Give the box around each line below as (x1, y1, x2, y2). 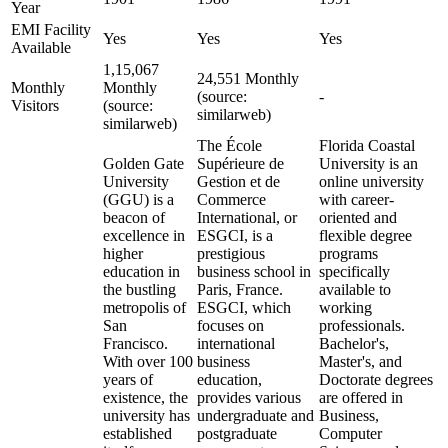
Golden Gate (103, 155, 184, 172)
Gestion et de (197, 173, 280, 190)
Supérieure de (197, 155, 284, 172)
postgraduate (197, 425, 277, 442)
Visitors (11, 97, 59, 114)
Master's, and (319, 353, 402, 370)
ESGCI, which (197, 299, 291, 316)
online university (319, 173, 424, 190)
